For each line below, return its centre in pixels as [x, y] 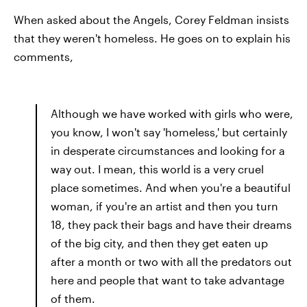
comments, [44, 57]
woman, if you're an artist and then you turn [164, 206]
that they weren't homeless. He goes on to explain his [152, 38]
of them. [73, 299]
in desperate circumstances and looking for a [168, 151]
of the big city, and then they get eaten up [159, 243]
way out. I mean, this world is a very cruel [157, 169]
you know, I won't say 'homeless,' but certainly [169, 132]
